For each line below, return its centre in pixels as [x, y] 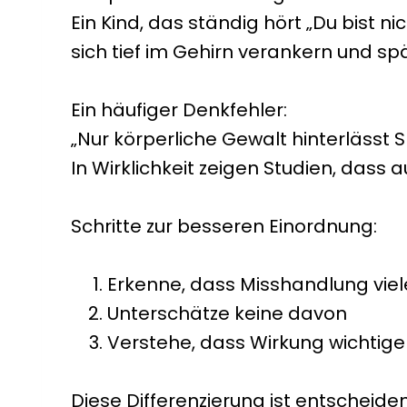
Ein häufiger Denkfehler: [179, 110]
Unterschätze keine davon [227, 313]
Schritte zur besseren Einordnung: [224, 226]
